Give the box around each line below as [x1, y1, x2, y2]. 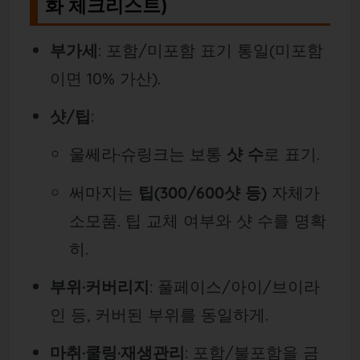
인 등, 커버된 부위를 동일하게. [49, 305, 268, 325]
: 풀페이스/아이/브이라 [149, 276, 320, 297]
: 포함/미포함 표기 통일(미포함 [97, 39, 323, 60]
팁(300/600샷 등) [138, 182, 268, 202]
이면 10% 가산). [49, 67, 161, 88]
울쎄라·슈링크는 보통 [69, 144, 227, 165]
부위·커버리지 [49, 276, 149, 297]
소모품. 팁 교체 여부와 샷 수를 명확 [69, 210, 327, 231]
